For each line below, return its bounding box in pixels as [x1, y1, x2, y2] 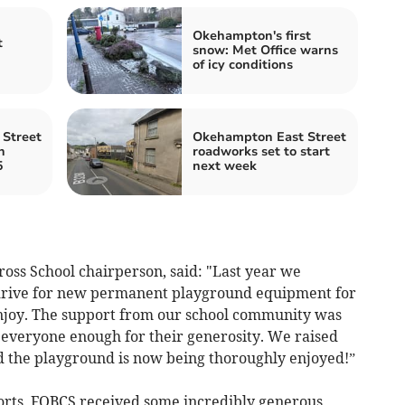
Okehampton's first [193, 26, 311, 44]
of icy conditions [193, 55, 293, 73]
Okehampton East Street [193, 127, 346, 146]
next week [193, 156, 257, 174]
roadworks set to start [193, 142, 330, 160]
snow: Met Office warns [193, 41, 338, 59]
